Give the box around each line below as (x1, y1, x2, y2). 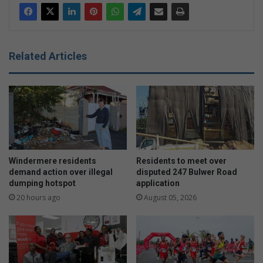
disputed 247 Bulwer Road (136, 167, 237, 177)
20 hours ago (16, 192, 60, 203)
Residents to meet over (136, 156, 227, 166)
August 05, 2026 (144, 192, 197, 203)
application (136, 178, 180, 188)
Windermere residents (9, 156, 96, 166)
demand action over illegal (9, 167, 113, 177)
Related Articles (9, 49, 87, 62)
